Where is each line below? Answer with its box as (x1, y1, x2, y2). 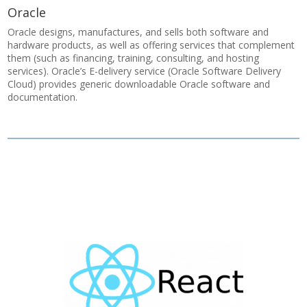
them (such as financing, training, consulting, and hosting (8, 51, 260, 64)
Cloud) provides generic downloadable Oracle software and (8, 77, 271, 90)
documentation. (8, 90, 78, 103)
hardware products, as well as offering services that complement (8, 38, 295, 51)
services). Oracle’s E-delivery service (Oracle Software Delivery (8, 64, 282, 77)
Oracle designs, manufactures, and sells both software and (8, 25, 269, 38)
